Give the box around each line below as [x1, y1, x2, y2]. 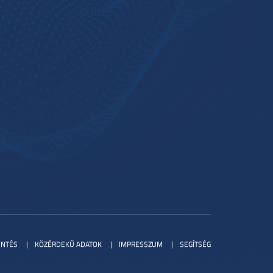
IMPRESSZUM [119, 239, 163, 249]
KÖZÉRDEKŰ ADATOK [35, 239, 102, 249]
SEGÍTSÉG [180, 239, 211, 249]
